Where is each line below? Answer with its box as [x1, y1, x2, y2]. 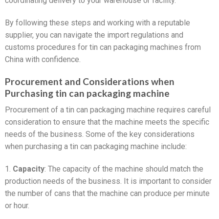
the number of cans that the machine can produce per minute [5, 188, 210, 198]
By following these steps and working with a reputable [5, 18, 190, 27]
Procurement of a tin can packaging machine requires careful [5, 105, 211, 115]
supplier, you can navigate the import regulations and [5, 30, 183, 40]
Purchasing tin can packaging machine [5, 87, 170, 99]
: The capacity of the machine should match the [44, 164, 203, 174]
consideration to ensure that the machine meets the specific [5, 117, 209, 127]
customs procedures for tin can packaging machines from [5, 42, 201, 52]
